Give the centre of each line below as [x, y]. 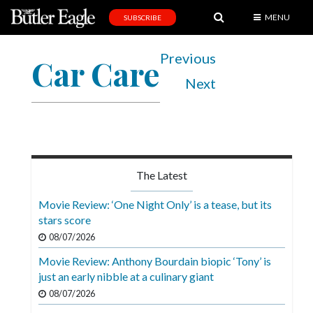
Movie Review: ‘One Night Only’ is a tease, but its [155, 205]
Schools [28, 239]
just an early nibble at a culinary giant [126, 277]
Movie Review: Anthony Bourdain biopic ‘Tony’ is [155, 261]
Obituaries [34, 185]
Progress [30, 267]
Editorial [28, 95]
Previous [188, 58]
